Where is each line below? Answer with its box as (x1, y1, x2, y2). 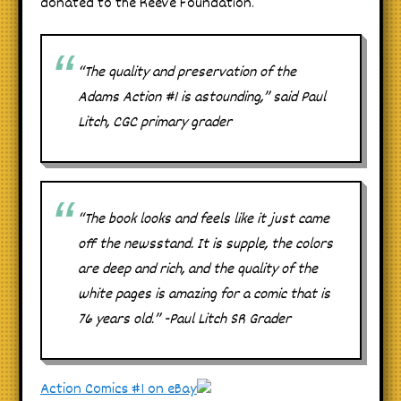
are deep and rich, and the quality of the (78, 259, 318, 282)
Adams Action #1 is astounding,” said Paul (78, 87, 326, 110)
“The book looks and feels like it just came (78, 209, 329, 232)
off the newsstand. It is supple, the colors (78, 234, 333, 257)
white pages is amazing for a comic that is (78, 284, 330, 307)
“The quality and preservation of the (78, 62, 296, 85)
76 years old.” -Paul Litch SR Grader (78, 309, 291, 332)
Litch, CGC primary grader (78, 112, 232, 135)
